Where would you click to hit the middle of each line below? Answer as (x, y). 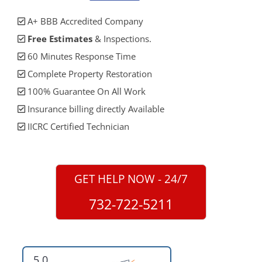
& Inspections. (122, 39)
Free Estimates (60, 39)
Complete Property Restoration (89, 74)
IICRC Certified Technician (77, 127)
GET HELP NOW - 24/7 (131, 179)
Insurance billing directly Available (95, 109)
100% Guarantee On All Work (85, 92)
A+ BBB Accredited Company (84, 21)
